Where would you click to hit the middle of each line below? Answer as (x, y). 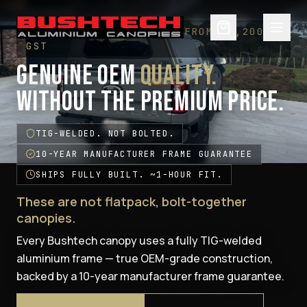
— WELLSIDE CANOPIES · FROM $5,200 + (152, 31)
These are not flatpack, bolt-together (132, 201)
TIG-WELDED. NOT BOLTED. (105, 133)
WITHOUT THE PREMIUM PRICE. (150, 102)
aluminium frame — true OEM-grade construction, (145, 258)
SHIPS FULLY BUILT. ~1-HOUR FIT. (129, 174)
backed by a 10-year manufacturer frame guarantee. (150, 276)
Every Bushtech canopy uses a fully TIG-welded (139, 240)
